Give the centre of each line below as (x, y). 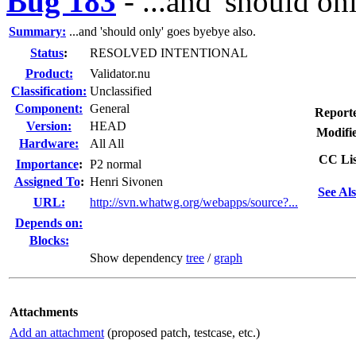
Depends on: (49, 223)
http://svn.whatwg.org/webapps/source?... (194, 202)
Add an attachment (57, 333)
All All (107, 143)
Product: (49, 74)
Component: (49, 108)
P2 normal (116, 164)
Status (47, 53)
